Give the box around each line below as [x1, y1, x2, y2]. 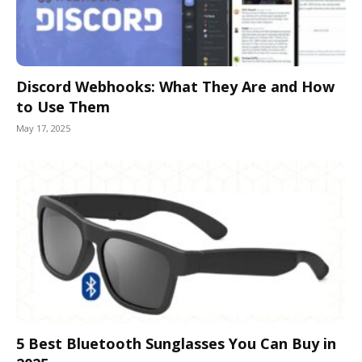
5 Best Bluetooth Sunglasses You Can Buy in [16, 334, 336, 354]
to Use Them [16, 96, 110, 116]
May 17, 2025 [16, 121, 70, 134]
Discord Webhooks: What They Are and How [16, 76, 335, 96]
